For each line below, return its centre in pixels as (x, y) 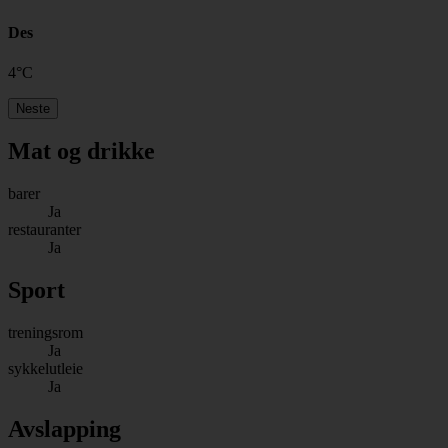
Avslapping (64, 429)
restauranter (44, 230)
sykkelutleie (45, 369)
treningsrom (45, 333)
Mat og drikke (81, 151)
